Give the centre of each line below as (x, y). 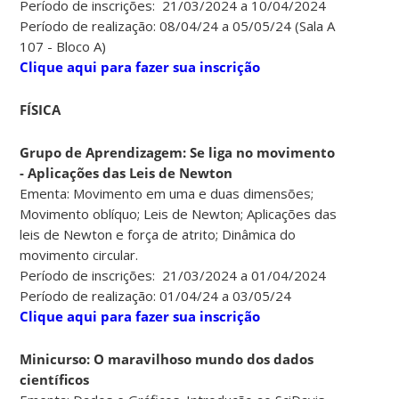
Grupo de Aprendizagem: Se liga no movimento (178, 153)
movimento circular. (79, 255)
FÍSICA (41, 110)
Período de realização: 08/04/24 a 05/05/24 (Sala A (178, 26)
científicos (55, 380)
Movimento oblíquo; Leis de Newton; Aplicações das (179, 214)
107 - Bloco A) (63, 47)
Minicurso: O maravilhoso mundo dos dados (167, 359)
